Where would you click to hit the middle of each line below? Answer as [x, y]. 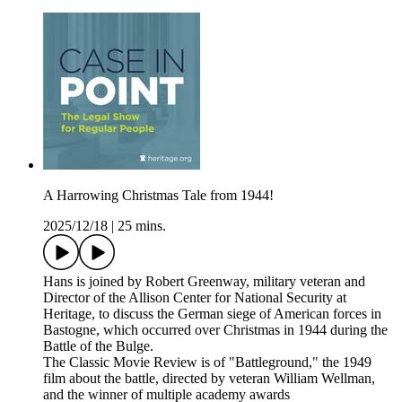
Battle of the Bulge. [98, 346]
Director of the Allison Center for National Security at [195, 298]
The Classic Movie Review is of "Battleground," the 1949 [207, 363]
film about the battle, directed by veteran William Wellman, [209, 379]
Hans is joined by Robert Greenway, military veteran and [204, 282]
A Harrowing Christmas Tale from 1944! [158, 196]
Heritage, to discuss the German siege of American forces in [212, 314]
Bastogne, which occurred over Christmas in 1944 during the [215, 330]
